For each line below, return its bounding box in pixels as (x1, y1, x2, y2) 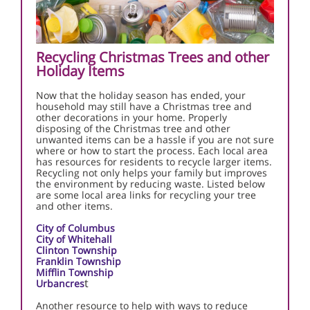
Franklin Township (36, 255, 121, 268)
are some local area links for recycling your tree (36, 188, 256, 201)
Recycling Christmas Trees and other (36, 48, 269, 66)
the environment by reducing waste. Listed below (36, 177, 265, 190)
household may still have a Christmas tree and (36, 100, 252, 113)
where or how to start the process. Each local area (36, 144, 268, 157)
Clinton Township (36, 244, 117, 257)
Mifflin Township (36, 266, 113, 279)
